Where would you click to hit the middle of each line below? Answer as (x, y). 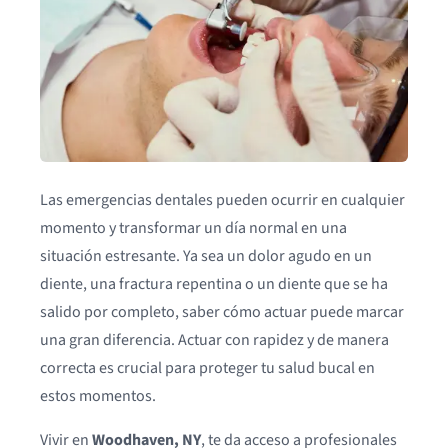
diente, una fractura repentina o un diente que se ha (214, 283)
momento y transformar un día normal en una (193, 227)
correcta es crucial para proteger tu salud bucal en (207, 367)
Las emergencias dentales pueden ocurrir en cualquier (222, 199)
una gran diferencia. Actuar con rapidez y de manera (214, 339)
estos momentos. (98, 395)
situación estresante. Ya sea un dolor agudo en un (206, 255)
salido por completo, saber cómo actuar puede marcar (222, 311)
